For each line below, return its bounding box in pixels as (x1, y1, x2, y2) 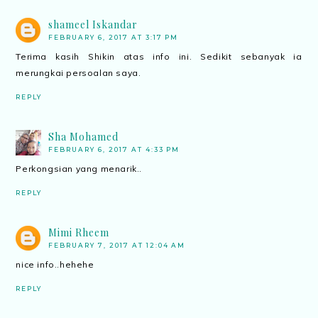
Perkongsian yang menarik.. (16, 163, 143, 175)
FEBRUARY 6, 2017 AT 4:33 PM (48, 146, 180, 154)
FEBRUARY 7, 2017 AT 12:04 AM (48, 241, 186, 250)
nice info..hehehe (16, 259, 94, 270)
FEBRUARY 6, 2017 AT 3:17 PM (48, 33, 179, 42)
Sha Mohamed (48, 130, 119, 144)
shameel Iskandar (48, 18, 138, 32)
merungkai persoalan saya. (16, 67, 141, 79)
